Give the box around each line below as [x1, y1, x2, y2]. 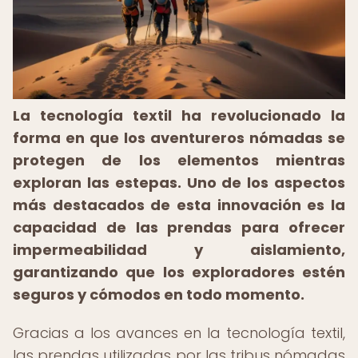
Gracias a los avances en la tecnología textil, [13, 323, 345, 343]
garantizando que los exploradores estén [13, 262, 345, 282]
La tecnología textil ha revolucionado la [13, 105, 345, 125]
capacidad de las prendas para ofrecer [13, 217, 345, 237]
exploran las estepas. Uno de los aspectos [13, 173, 345, 193]
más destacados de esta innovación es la [13, 195, 345, 215]
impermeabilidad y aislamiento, [13, 240, 345, 260]
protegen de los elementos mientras [13, 150, 345, 170]
